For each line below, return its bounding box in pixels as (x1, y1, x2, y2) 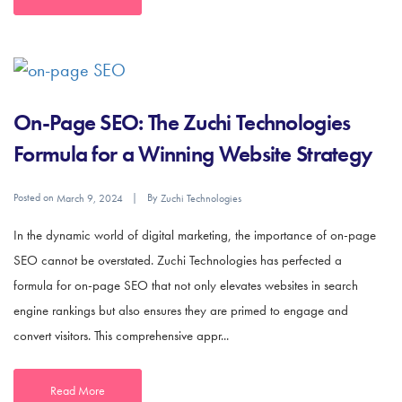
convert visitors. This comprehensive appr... (13, 327, 229, 345)
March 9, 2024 (57, 191, 123, 206)
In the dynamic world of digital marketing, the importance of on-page (13, 226, 376, 245)
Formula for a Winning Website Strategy (13, 139, 372, 170)
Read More (50, 382, 105, 399)
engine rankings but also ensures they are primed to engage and (13, 301, 348, 320)
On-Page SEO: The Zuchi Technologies (13, 108, 351, 138)
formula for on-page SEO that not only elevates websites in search (13, 276, 358, 295)
